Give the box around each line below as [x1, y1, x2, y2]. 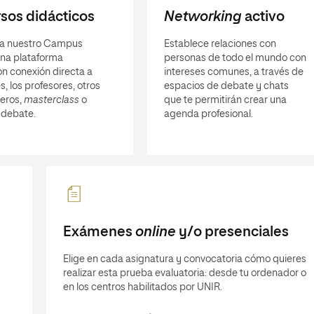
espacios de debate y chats [163, 81, 289, 91]
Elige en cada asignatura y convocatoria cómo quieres [63, 254, 306, 264]
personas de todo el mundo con [163, 53, 306, 63]
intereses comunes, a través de [163, 67, 303, 77]
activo [241, 10, 285, 24]
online [135, 225, 176, 239]
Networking [163, 10, 242, 24]
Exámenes [63, 225, 135, 239]
